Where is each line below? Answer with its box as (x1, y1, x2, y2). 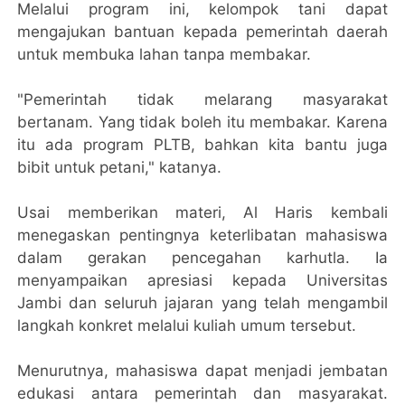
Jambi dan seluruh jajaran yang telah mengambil (17, 294, 388, 313)
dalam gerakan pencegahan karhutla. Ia (17, 249, 388, 268)
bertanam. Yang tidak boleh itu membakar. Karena (17, 113, 388, 132)
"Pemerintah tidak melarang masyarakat (17, 90, 388, 109)
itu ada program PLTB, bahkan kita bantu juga (17, 136, 388, 155)
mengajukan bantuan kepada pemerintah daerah (17, 23, 388, 42)
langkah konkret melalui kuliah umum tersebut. (17, 316, 357, 335)
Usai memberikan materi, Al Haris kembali (17, 203, 388, 222)
